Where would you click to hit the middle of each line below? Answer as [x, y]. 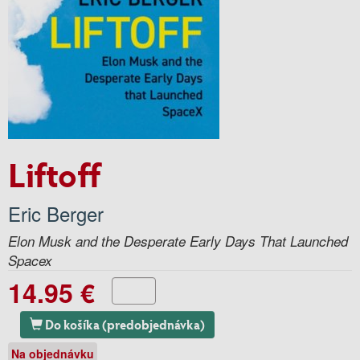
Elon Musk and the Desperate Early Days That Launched [178, 241]
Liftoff [55, 174]
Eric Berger [56, 213]
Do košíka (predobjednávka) [153, 324]
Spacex [30, 260]
